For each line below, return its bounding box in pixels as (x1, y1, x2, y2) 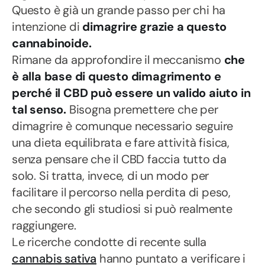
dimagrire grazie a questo (82, 19, 227, 34)
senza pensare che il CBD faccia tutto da (12, 151, 227, 167)
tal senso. (12, 102, 67, 117)
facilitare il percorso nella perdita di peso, (12, 185, 231, 200)
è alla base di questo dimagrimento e (12, 69, 221, 84)
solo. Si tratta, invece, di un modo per (12, 168, 209, 183)
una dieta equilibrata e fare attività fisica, (12, 135, 230, 150)
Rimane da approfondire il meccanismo (12, 52, 224, 67)
